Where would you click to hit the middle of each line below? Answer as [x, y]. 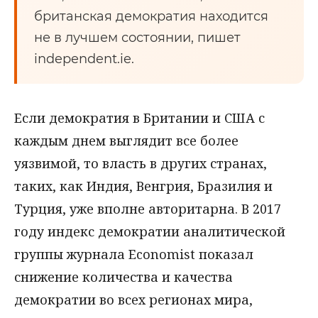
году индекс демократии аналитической [150, 231]
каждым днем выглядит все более [126, 141]
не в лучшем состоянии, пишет [137, 38]
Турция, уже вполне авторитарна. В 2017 [148, 209]
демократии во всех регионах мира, [133, 300]
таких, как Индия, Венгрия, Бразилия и [143, 186]
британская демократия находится [151, 16]
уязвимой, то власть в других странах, [141, 163]
